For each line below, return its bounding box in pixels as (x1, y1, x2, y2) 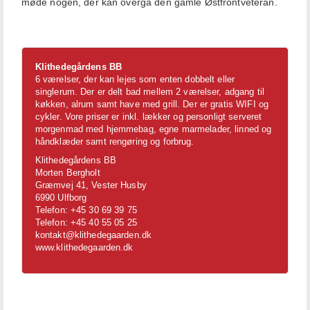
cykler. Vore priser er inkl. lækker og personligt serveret (35, 111, 262, 122)
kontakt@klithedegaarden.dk (35, 230, 152, 241)
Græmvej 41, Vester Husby (35, 180, 147, 191)
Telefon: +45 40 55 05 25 (35, 217, 137, 228)
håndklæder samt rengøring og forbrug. (35, 136, 194, 147)
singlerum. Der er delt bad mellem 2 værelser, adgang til (35, 86, 265, 98)
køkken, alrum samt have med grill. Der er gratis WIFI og (35, 99, 269, 110)
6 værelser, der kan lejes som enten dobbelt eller (35, 74, 235, 85)
